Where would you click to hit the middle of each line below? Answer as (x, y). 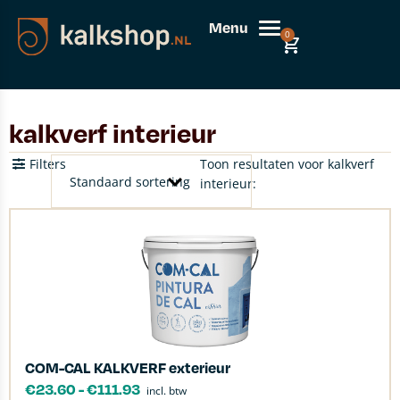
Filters (47, 164)
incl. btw (167, 391)
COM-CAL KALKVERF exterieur (128, 367)
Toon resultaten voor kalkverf (287, 164)
